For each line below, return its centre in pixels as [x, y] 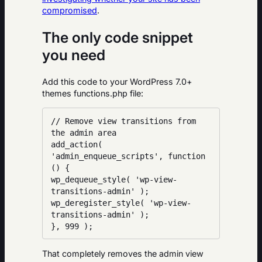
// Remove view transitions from [124, 121]
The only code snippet [118, 38]
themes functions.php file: [93, 93]
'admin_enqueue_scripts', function [128, 156]
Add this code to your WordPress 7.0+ [117, 81]
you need [74, 55]
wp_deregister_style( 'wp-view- [121, 203]
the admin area [84, 132]
